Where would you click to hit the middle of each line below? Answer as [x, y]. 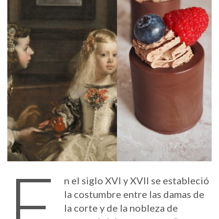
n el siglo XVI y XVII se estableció [136, 180]
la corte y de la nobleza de [121, 208]
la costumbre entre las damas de [134, 194]
